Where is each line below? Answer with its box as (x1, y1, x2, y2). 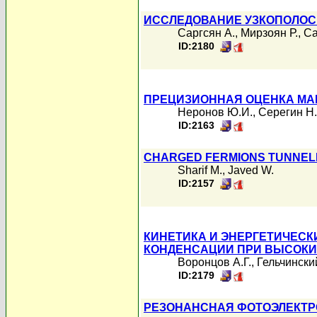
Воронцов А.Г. (178, 256, 251, 268)
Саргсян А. (178, 27, 235, 39)
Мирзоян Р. (241, 27, 298, 39)
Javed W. (228, 164, 274, 176)
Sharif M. (178, 164, 222, 176)
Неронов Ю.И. (178, 106, 253, 118)
